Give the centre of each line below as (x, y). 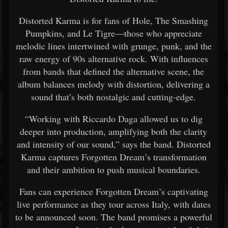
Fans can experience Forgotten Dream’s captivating (113, 191)
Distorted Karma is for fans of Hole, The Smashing (113, 20)
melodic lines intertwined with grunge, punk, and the (113, 46)
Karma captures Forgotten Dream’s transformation (113, 157)
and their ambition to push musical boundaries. (113, 169)
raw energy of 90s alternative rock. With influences (113, 59)
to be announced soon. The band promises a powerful (113, 217)
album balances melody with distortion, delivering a (113, 84)
